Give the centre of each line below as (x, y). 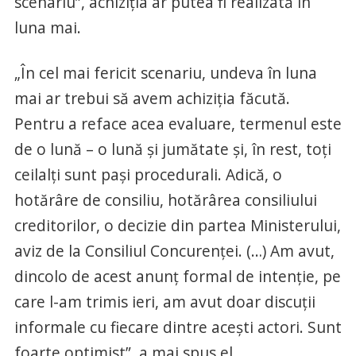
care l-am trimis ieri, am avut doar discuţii (164, 302)
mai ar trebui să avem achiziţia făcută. (152, 99)
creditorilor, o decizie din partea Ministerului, (177, 226)
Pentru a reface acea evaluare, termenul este (178, 124)
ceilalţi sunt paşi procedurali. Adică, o (148, 175)
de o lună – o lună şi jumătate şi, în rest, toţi (172, 149)
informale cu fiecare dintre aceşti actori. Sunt (178, 327)
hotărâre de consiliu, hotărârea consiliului (165, 200)
